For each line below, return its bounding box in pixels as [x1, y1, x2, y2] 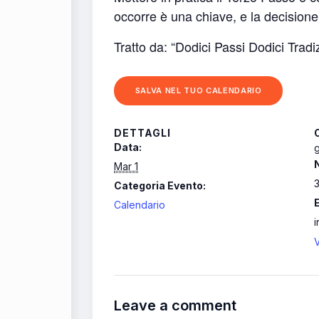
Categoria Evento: [114, 179, 206, 192]
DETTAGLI [114, 126, 171, 139]
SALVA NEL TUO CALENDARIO [135, 85, 262, 95]
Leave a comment [114, 296, 236, 314]
